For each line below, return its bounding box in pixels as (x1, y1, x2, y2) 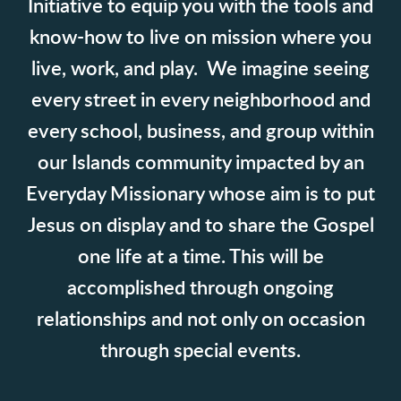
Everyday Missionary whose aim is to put (26, 183, 375, 204)
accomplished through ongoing (67, 277, 334, 298)
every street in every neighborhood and (30, 90, 371, 110)
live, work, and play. (31, 58, 207, 79)
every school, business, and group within (27, 121, 374, 141)
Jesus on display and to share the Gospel (27, 215, 374, 235)
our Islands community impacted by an (37, 152, 364, 173)
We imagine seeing (207, 58, 370, 79)
